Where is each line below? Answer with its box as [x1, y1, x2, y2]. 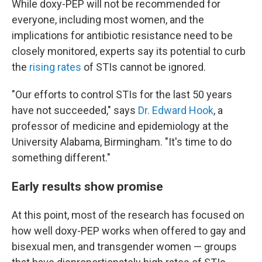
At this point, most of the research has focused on [12, 209, 244, 221]
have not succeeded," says [12, 104, 138, 116]
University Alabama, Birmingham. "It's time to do [12, 136, 232, 148]
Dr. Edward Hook [138, 104, 213, 116]
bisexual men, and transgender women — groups [12, 240, 237, 253]
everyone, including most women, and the [12, 13, 204, 26]
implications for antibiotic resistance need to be [12, 29, 233, 42]
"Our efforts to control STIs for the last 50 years [12, 88, 232, 101]
